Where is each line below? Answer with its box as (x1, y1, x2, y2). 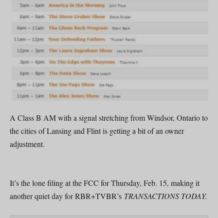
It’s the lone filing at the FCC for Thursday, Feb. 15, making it (10, 178, 200, 188)
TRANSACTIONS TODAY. (124, 191, 207, 201)
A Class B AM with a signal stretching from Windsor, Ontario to (10, 112, 208, 123)
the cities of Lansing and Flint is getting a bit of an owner (10, 126, 184, 136)
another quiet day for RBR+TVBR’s (10, 191, 124, 201)
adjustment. (10, 139, 45, 149)
